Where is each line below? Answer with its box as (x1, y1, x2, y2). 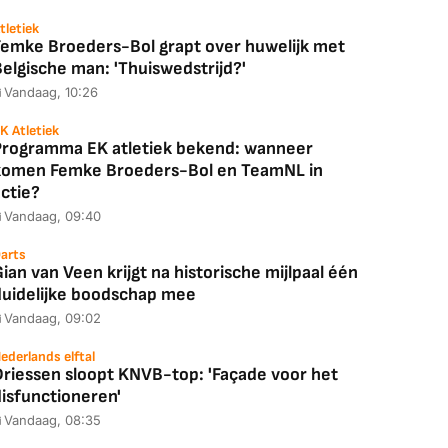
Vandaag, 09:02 (4, 310, 101, 326)
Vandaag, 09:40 (4, 208, 101, 224)
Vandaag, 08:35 (4, 412, 101, 428)
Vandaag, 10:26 (4, 84, 98, 100)
